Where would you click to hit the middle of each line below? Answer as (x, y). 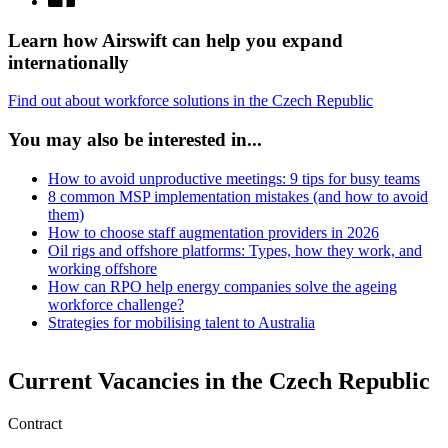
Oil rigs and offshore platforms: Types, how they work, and (235, 250)
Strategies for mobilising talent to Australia (181, 322)
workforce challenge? (116, 304)
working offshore (102, 268)
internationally (68, 62)
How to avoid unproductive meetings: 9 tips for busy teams (234, 178)
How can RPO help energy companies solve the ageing (222, 286)
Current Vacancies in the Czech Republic (219, 380)
